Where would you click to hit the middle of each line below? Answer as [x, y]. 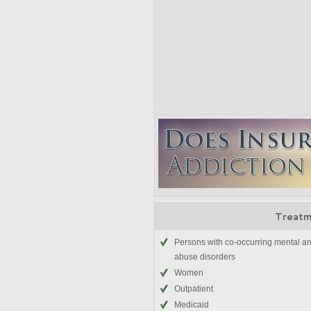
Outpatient [194, 289]
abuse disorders [205, 257]
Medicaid [192, 305]
